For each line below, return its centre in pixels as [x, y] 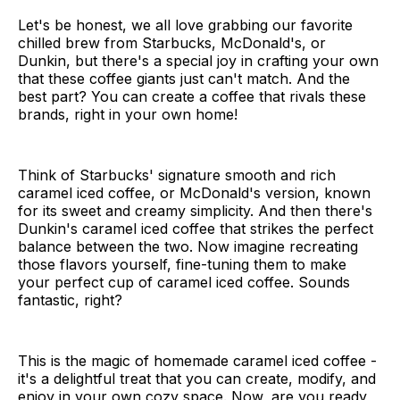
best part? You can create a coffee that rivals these [192, 97]
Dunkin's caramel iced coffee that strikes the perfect [196, 229]
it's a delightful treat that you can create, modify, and [197, 379]
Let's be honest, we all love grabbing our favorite [185, 25]
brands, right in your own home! [128, 115]
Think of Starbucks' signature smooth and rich [177, 175]
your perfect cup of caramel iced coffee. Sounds [184, 283]
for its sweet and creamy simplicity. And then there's [195, 211]
